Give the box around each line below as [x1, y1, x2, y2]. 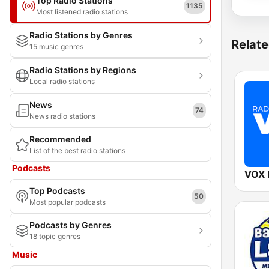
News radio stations [29, 112, 95, 121]
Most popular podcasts [29, 198, 106, 207]
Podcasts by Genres [29, 220, 112, 230]
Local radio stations [29, 77, 95, 86]
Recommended [29, 134, 91, 144]
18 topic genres [29, 232, 80, 241]
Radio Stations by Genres [29, 30, 133, 40]
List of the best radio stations [29, 146, 125, 155]
